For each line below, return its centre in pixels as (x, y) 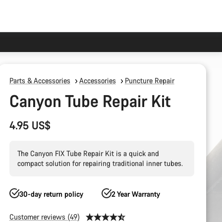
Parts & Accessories (40, 81)
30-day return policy (51, 194)
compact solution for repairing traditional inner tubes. (100, 163)
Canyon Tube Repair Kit (90, 101)
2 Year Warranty (136, 194)
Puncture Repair (149, 81)
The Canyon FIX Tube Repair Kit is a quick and (88, 153)
